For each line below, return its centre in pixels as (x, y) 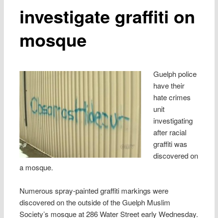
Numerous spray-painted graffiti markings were (94, 191)
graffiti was (170, 144)
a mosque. (36, 167)
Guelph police (175, 73)
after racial (170, 132)
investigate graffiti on (108, 16)
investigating (173, 120)
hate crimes (172, 97)
